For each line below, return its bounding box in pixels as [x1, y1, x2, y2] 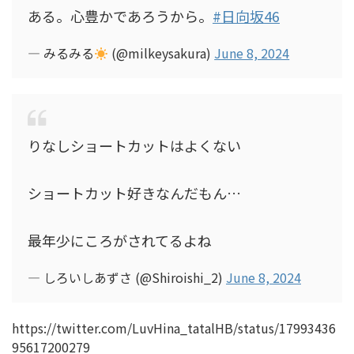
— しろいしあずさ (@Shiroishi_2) [28, 268, 226, 287]
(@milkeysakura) [108, 43, 215, 62]
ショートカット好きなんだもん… [28, 183, 241, 203]
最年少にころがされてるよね [28, 230, 212, 250]
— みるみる [28, 43, 94, 62]
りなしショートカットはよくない [28, 135, 241, 156]
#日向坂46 [213, 6, 280, 26]
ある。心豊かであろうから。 [28, 6, 213, 26]
